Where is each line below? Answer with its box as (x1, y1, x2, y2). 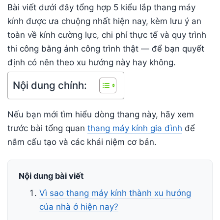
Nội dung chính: (13, 79, 87, 92)
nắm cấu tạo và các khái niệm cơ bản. (7, 137, 157, 147)
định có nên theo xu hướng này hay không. (7, 57, 176, 68)
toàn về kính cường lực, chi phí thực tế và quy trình (7, 30, 206, 40)
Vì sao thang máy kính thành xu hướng (39, 188, 192, 198)
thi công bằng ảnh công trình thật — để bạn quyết (7, 44, 204, 54)
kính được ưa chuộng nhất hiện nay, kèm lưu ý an (7, 16, 201, 27)
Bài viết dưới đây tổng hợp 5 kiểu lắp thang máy (7, 2, 195, 13)
